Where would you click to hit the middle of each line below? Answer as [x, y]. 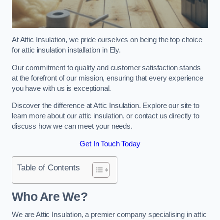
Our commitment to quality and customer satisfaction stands [106, 68]
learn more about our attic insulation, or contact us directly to [106, 116]
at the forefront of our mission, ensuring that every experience [108, 78]
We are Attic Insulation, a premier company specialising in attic [109, 215]
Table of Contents [49, 168]
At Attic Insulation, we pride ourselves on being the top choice [107, 40]
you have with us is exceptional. [62, 88]
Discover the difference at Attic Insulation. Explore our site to [106, 106]
